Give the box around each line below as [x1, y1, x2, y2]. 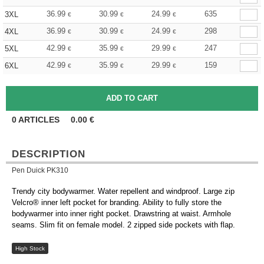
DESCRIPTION [12, 148, 85, 160]
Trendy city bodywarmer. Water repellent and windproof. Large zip [12, 187, 235, 196]
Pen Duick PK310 [12, 166, 68, 174]
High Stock [15, 245, 45, 252]
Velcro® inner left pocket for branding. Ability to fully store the [12, 198, 222, 207]
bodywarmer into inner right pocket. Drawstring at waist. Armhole [12, 209, 231, 218]
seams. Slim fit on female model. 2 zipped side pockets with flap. [12, 220, 235, 229]
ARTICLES [16, 115, 62, 124]
